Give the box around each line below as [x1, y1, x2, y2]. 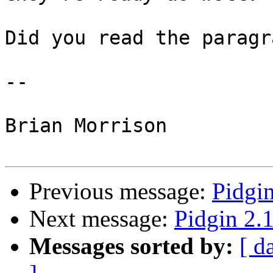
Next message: [29, 205, 174, 232]
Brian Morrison [5, 115, 167, 137]
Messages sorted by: [29, 233, 233, 260]
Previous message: [29, 178, 212, 205]
